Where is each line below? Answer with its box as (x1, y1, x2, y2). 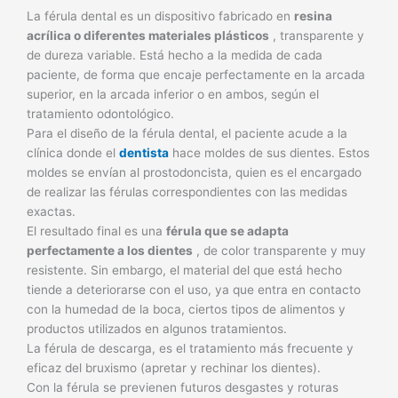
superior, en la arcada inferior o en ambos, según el (27, 86, 319, 101)
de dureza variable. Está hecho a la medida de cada (27, 47, 322, 62)
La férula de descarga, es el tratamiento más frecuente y (27, 340, 354, 355)
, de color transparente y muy (193, 243, 366, 258)
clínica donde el (27, 145, 119, 160)
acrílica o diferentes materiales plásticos (27, 28, 269, 43)
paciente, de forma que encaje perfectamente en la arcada (27, 67, 365, 82)
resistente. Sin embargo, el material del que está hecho (27, 262, 342, 277)
